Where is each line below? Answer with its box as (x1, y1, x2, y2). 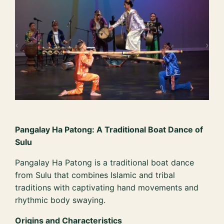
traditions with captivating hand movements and (15, 182, 199, 193)
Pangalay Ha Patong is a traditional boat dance (15, 157, 194, 168)
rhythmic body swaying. (15, 195, 106, 205)
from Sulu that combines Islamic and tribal (15, 170, 175, 180)
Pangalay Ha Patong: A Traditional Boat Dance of (15, 124, 203, 135)
